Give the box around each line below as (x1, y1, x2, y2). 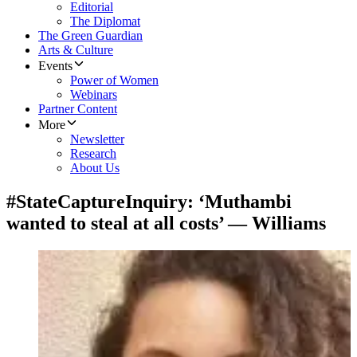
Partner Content (38, 102, 117, 116)
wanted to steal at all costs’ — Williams (6, 213, 326, 234)
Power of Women (70, 73, 159, 88)
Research (70, 147, 116, 161)
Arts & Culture (38, 43, 113, 57)
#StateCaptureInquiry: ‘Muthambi (6, 191, 292, 213)
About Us (70, 161, 120, 175)
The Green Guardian (38, 29, 143, 43)
